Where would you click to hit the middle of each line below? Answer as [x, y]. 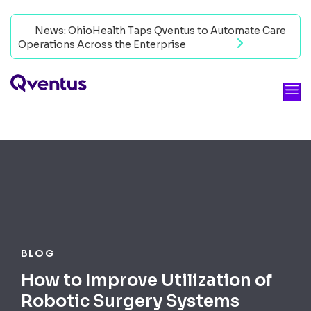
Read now [212, 44]
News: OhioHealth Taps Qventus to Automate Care [159, 31]
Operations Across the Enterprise [103, 44]
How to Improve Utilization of [146, 280]
